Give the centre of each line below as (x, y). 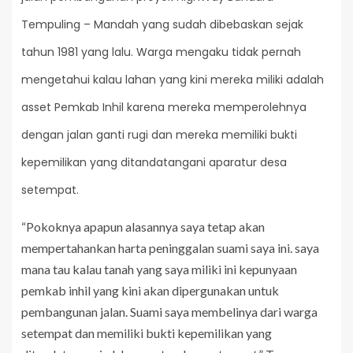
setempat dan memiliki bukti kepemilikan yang (147, 333)
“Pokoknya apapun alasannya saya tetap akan (143, 226)
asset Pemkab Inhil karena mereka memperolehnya (164, 108)
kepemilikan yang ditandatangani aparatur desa (154, 163)
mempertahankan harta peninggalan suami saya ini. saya (170, 247)
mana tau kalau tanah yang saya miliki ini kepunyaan (159, 269)
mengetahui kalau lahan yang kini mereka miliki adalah (173, 80)
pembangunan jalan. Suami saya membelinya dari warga (169, 311)
